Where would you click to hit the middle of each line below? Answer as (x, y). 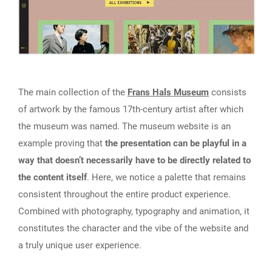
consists (228, 92)
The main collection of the (73, 92)
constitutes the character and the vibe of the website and (133, 228)
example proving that (62, 143)
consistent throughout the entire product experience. (124, 194)
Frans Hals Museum (168, 92)
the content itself (53, 177)
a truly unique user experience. (80, 245)
